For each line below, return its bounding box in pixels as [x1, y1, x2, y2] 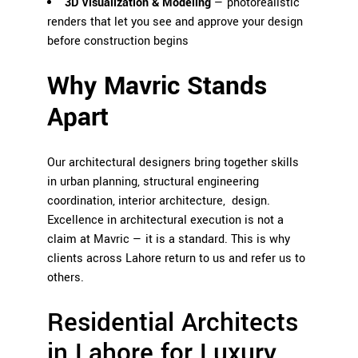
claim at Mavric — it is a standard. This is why [47, 230, 290, 248]
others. [47, 268, 84, 286]
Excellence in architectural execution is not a [47, 211, 284, 229]
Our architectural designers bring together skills [47, 153, 299, 171]
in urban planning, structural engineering [47, 173, 259, 190]
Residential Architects [47, 304, 298, 341]
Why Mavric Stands [47, 67, 267, 105]
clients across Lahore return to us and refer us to [47, 249, 305, 267]
